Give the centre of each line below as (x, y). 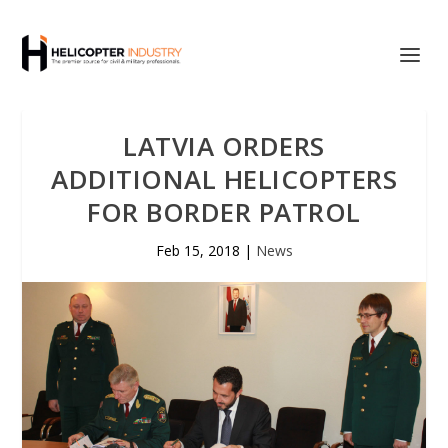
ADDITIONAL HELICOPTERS (224, 179)
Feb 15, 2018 (197, 250)
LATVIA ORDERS (224, 146)
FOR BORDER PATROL (224, 212)
